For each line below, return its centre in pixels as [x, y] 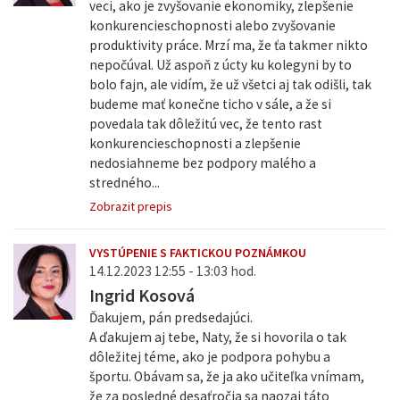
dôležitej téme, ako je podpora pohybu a [209, 357]
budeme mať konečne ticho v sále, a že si [210, 104]
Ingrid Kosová [142, 296]
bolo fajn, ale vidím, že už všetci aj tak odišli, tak [230, 85]
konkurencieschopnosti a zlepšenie [195, 144]
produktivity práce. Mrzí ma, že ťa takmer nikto [228, 46]
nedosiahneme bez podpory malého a [202, 163]
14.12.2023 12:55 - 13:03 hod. [172, 271]
